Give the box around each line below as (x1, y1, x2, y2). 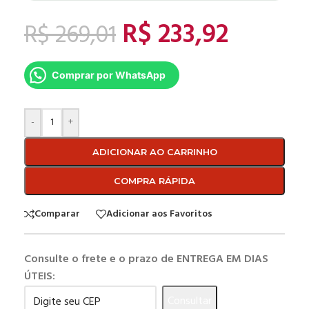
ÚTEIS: (24, 267, 55, 286)
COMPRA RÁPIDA (114, 175, 195, 186)
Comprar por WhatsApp (52, 69, 166, 81)
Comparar (34, 206, 80, 222)
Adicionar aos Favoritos (106, 206, 212, 222)
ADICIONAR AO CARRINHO (92, 146, 217, 157)
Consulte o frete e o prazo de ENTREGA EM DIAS (24, 250, 268, 268)
